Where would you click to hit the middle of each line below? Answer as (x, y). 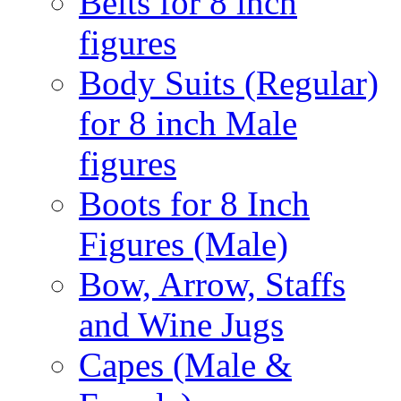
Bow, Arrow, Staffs (212, 284)
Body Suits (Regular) (229, 83)
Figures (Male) (183, 244)
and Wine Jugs (181, 324)
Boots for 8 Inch (194, 204)
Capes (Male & (185, 365)
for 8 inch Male (188, 123)
